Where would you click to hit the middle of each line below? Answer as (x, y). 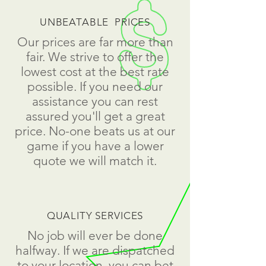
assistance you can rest (95, 101)
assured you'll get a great (95, 116)
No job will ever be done (95, 235)
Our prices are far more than (95, 42)
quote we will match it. (95, 161)
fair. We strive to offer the (95, 57)
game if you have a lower (95, 146)
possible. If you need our (95, 86)
